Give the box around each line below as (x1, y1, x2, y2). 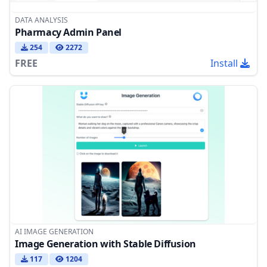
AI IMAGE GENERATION (15, 226, 94, 237)
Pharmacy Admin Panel (15, 26, 122, 39)
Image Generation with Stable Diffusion (15, 237, 196, 250)
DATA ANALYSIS (15, 15, 68, 26)
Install (210, 57, 238, 70)
